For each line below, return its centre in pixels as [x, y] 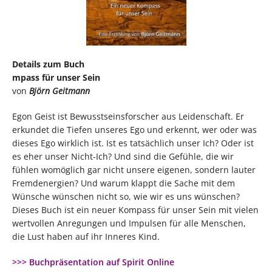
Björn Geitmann [59, 90]
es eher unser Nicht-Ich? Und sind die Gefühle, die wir [123, 156]
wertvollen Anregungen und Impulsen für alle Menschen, [129, 223]
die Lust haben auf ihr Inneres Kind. [86, 236]
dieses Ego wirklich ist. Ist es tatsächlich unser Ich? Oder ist [133, 143]
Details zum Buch [49, 64]
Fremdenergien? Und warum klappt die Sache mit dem [124, 183]
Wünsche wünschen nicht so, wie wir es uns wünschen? [126, 196]
